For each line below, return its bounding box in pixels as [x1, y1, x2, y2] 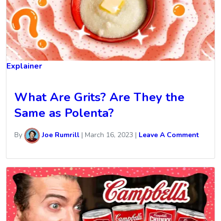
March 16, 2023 [85, 130, 133, 140]
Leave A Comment [139, 130, 199, 140]
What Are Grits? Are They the [14, 89, 184, 105]
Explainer [6, 60, 42, 72]
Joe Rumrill [40, 130, 79, 140]
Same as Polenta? [14, 105, 114, 121]
